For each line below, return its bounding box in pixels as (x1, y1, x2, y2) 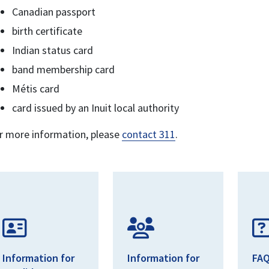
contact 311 (122, 127, 175, 141)
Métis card (12, 82, 59, 95)
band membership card (12, 62, 115, 76)
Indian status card (12, 43, 93, 57)
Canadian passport (12, 5, 95, 19)
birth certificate (12, 24, 82, 38)
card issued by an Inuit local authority (12, 101, 179, 115)
